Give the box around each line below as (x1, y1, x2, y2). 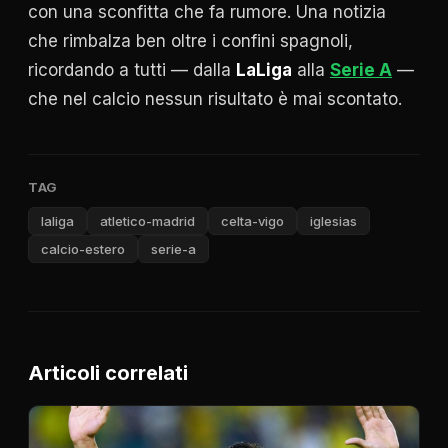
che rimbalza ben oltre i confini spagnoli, (28, 31, 353, 52)
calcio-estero (41, 241, 125, 258)
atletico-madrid (100, 213, 195, 230)
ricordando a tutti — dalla (28, 60, 236, 81)
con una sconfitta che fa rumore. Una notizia (28, 2, 386, 23)
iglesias (310, 213, 357, 230)
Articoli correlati (28, 360, 188, 385)
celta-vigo (221, 213, 284, 230)
